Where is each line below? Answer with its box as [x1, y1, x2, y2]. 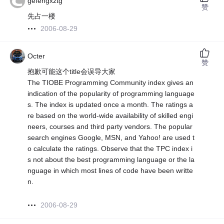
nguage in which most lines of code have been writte [27, 166, 193, 175]
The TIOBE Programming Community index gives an [27, 78, 194, 87]
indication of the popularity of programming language [27, 89, 195, 98]
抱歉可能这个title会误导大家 [27, 67, 116, 76]
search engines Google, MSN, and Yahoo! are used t [27, 133, 195, 142]
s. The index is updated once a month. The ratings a [27, 100, 193, 109]
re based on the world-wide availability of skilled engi [27, 111, 193, 120]
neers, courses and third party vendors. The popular [27, 122, 193, 131]
